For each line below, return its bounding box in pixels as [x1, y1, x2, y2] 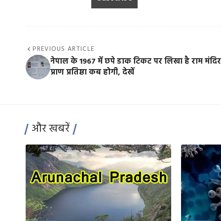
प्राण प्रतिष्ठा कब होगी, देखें [50, 66, 134, 79]
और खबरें [32, 120, 70, 138]
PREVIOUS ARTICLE [33, 43, 95, 54]
